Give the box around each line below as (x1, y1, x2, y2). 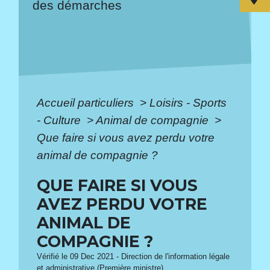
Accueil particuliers (37, 96, 137, 109)
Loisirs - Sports (149, 96, 227, 109)
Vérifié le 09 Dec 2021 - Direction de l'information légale (37, 252, 230, 261)
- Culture (37, 113, 84, 127)
